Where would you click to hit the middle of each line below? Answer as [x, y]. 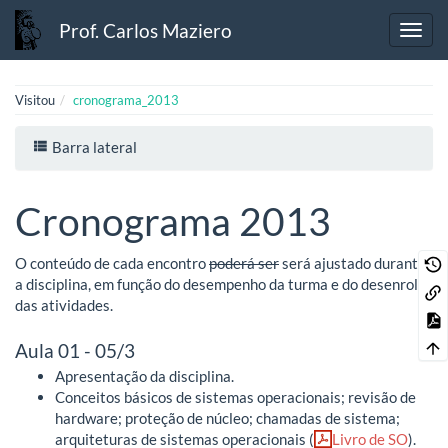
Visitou [35, 100]
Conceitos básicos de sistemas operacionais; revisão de [235, 396]
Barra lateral [93, 146]
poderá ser [244, 262]
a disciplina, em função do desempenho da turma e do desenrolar [223, 283]
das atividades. [64, 304]
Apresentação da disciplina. [144, 375]
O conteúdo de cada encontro [112, 262]
